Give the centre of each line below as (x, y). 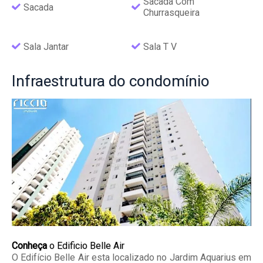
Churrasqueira (171, 13)
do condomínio (157, 81)
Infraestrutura (58, 81)
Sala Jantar (46, 46)
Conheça (29, 246)
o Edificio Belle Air (86, 246)
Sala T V (160, 46)
